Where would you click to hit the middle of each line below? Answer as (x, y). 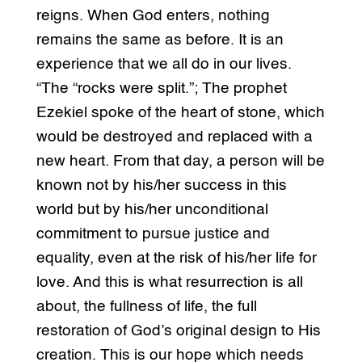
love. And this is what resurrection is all (169, 283)
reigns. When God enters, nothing (153, 16)
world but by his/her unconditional (152, 210)
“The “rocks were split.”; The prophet (161, 89)
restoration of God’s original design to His (178, 331)
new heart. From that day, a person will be (180, 162)
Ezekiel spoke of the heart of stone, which (180, 113)
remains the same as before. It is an (160, 40)
